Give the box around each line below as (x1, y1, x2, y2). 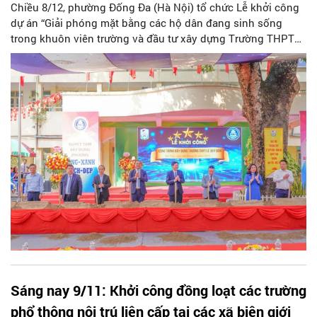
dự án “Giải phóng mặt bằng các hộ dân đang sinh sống (11, 15, 282, 30)
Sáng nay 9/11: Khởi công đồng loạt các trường (11, 280, 306, 299)
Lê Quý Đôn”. (11, 46, 74, 61)
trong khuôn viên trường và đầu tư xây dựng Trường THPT (11, 30, 294, 45)
